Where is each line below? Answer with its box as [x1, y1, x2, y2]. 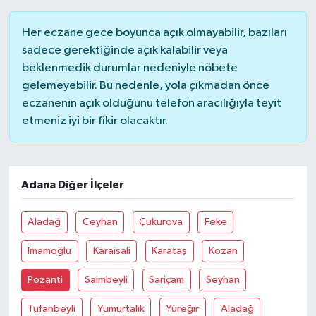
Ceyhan [82, 217, 118, 228]
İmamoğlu [28, 245, 72, 257]
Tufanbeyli [28, 303, 76, 315]
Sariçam [149, 274, 185, 286]
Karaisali [92, 245, 130, 257]
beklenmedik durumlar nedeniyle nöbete [21, 62, 238, 75]
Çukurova [139, 217, 183, 228]
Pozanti [28, 274, 63, 286]
